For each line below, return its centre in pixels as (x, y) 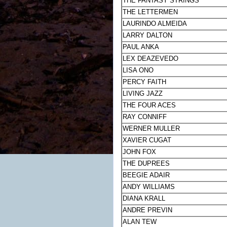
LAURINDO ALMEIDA (155, 24)
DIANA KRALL (144, 199)
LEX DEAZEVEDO (151, 59)
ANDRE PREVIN (148, 210)
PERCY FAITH (145, 82)
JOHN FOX (140, 152)
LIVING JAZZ (143, 94)
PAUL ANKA (141, 47)
